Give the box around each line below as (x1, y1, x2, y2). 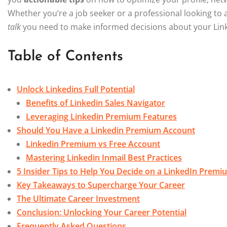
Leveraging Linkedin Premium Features (26, 111, 177, 123)
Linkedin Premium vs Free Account (26, 138, 160, 150)
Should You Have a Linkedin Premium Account (17, 125, 195, 136)
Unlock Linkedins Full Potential (17, 84, 135, 95)
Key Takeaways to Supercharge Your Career (17, 179, 185, 191)
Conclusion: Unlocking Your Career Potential (17, 207, 186, 218)
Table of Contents (8, 50, 123, 64)
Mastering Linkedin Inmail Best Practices (26, 152, 182, 164)
